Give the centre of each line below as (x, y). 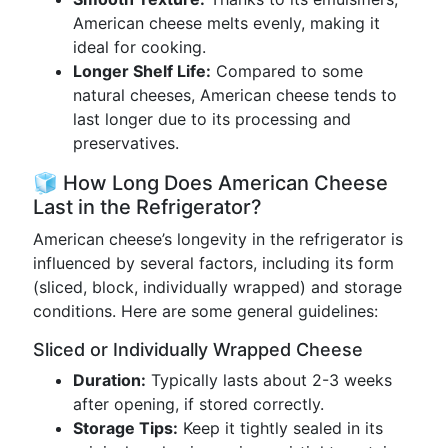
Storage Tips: (125, 428)
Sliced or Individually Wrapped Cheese (198, 349)
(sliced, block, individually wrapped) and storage (217, 287)
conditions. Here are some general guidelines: (205, 311)
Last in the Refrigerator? (147, 207)
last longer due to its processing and (212, 119)
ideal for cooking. (139, 47)
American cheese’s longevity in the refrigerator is (218, 239)
